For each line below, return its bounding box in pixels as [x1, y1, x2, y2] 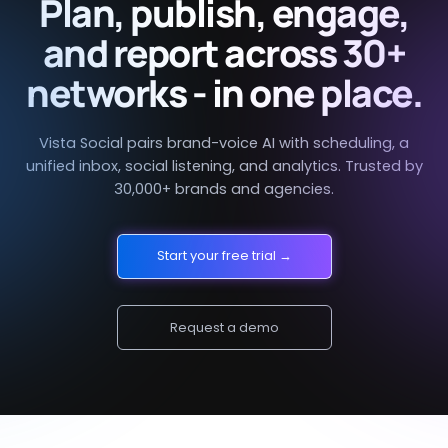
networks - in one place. [26, 66, 422, 118]
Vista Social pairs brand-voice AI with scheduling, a [39, 133, 409, 154]
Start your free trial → [156, 246, 292, 266]
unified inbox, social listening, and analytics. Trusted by [25, 156, 423, 177]
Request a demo [169, 317, 279, 337]
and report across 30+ [42, 26, 406, 78]
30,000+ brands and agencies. [114, 179, 334, 200]
